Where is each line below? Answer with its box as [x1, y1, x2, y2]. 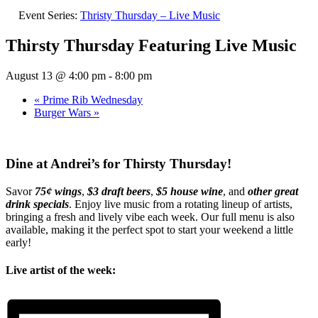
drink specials [6, 198, 69, 211]
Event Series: [18, 9, 80, 21]
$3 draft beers [87, 185, 150, 198]
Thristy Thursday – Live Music [80, 9, 220, 21]
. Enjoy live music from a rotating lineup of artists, [69, 198, 292, 211]
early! [6, 236, 31, 249]
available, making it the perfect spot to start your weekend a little [6, 224, 293, 236]
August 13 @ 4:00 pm [6, 69, 106, 82]
